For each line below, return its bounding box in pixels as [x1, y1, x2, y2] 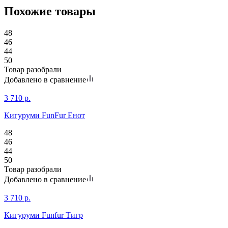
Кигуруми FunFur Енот [4, 110, 85, 120]
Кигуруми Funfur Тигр [4, 210, 83, 219]
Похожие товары [4, 5, 96, 18]
